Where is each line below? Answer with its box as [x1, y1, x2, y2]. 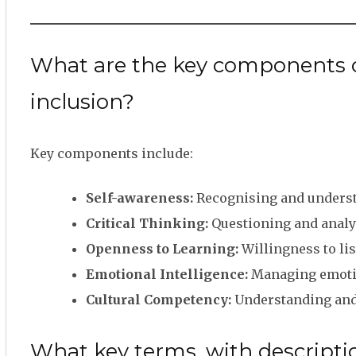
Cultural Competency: [86, 292, 231, 308]
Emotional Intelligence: [86, 266, 248, 282]
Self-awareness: [86, 190, 193, 206]
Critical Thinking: [86, 215, 208, 231]
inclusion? [30, 89, 134, 114]
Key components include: [30, 145, 193, 161]
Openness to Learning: [86, 241, 238, 257]
